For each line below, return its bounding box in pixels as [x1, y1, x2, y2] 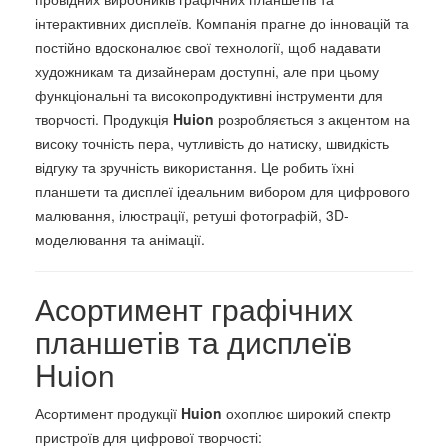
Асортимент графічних [35, 286, 353, 330]
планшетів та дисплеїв [35, 319, 352, 363]
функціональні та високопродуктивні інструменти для [35, 84, 383, 105]
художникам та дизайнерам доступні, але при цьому [35, 60, 379, 81]
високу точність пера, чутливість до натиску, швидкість [35, 132, 389, 153]
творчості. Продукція [35, 108, 173, 129]
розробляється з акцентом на [214, 108, 410, 129]
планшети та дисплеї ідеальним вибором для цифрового [35, 180, 410, 201]
